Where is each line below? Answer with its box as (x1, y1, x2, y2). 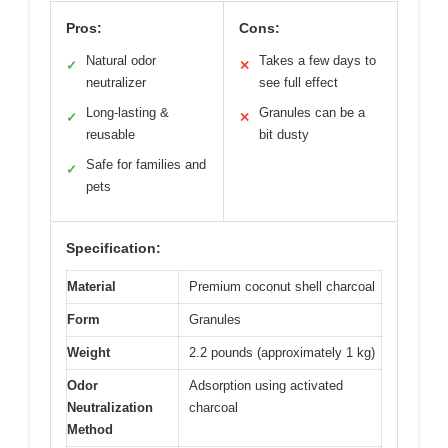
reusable (86, 126, 135, 142)
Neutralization (67, 399, 153, 415)
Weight (67, 344, 110, 360)
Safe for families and (86, 156, 206, 172)
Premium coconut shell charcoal (189, 278, 375, 294)
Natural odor (86, 52, 156, 68)
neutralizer (86, 74, 146, 90)
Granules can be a (259, 104, 365, 120)
